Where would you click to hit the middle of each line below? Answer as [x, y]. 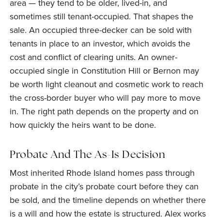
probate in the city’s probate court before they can [104, 186]
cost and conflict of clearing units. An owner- [93, 57]
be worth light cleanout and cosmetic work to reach [107, 84]
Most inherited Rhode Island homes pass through [102, 173]
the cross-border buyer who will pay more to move [105, 98]
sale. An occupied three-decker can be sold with [101, 30]
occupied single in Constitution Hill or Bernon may [104, 70]
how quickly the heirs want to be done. [83, 125]
